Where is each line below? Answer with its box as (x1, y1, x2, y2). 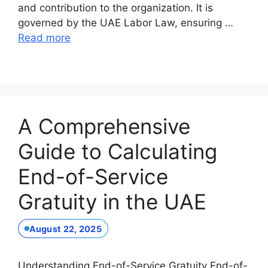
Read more (18, 31, 71, 44)
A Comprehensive (18, 113, 190, 139)
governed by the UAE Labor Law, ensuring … (18, 16, 233, 29)
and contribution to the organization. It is (18, 1, 213, 14)
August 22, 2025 (29, 223, 102, 234)
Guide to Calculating (18, 138, 217, 164)
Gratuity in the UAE (18, 188, 206, 214)
